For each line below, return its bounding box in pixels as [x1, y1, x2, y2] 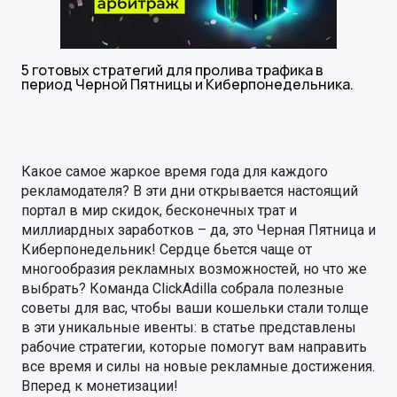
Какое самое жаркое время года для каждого [21, 163, 328, 180]
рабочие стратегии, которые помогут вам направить [21, 339, 367, 355]
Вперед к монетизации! [21, 378, 178, 394]
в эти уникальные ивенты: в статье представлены [21, 319, 356, 336]
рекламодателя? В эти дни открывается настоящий [21, 183, 358, 199]
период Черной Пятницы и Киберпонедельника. [21, 74, 354, 94]
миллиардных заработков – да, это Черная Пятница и [21, 222, 376, 238]
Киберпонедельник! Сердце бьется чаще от [21, 241, 312, 258]
